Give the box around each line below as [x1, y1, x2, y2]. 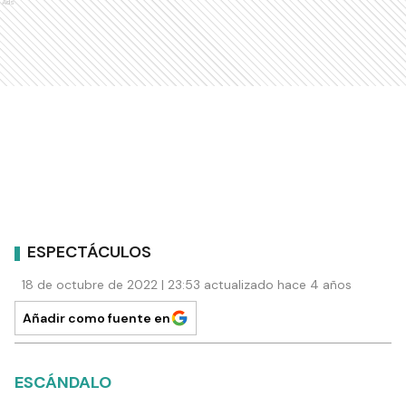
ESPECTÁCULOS [27, 241, 151, 264]
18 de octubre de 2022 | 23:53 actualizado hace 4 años [22, 275, 352, 293]
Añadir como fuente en [23, 309, 170, 326]
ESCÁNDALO [14, 371, 111, 393]
